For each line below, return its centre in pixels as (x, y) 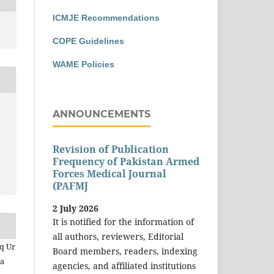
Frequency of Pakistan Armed (126, 162)
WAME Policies (83, 64)
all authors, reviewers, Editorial (118, 236)
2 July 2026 (76, 208)
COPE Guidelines (88, 41)
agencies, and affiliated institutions (124, 265)
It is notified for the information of (123, 221)
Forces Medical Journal (109, 174)
